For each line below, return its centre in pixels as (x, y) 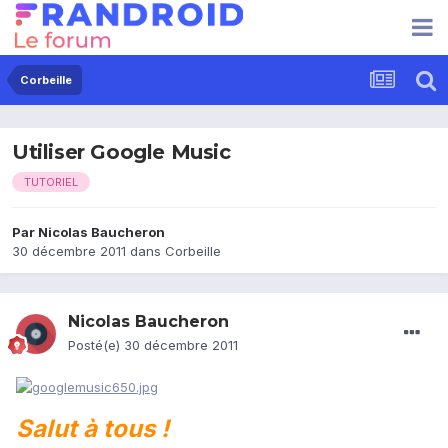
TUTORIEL (51, 182)
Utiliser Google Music (121, 152)
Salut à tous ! (92, 428)
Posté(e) (96, 345)
